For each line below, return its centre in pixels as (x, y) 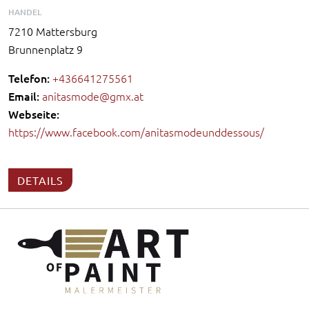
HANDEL (25, 12)
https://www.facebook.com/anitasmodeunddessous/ (136, 131)
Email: (24, 96)
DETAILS (40, 180)
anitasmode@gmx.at (93, 96)
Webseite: (34, 113)
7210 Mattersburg (53, 31)
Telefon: (29, 78)
